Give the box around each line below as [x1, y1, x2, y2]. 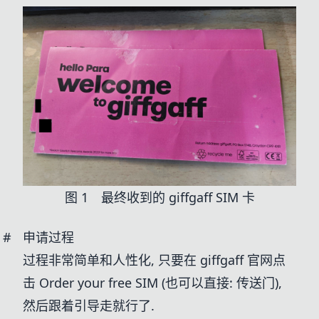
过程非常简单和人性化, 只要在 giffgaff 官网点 [23, 251, 286, 268]
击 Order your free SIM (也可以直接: [23, 274, 236, 291]
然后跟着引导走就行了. [23, 297, 155, 314]
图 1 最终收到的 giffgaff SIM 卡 [64, 189, 255, 206]
